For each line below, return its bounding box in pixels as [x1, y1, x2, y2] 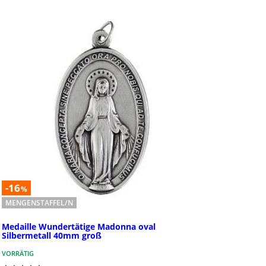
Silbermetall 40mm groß [1, 230, 102, 242]
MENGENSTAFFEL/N [5, 197, 73, 208]
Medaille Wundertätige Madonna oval [1, 221, 156, 233]
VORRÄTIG [1, 249, 34, 258]
